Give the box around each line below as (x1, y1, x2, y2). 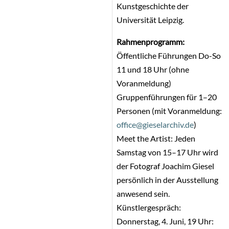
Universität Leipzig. (117, 14, 185, 25)
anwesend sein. (117, 188, 170, 198)
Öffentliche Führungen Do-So (117, 50, 221, 60)
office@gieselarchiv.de (117, 119, 194, 129)
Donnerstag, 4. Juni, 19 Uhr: (117, 216, 214, 226)
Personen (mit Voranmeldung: (117, 105, 222, 116)
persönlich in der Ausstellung (117, 174, 219, 185)
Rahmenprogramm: (117, 36, 187, 47)
